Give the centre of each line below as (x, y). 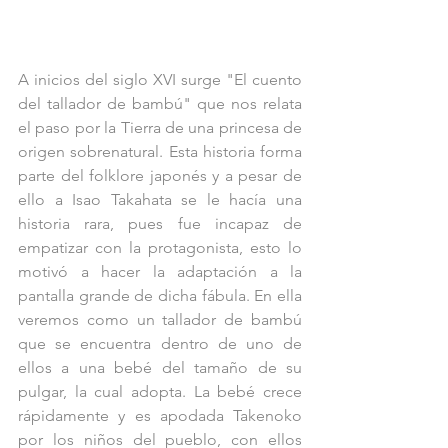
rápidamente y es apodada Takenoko (160, 416)
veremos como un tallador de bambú (160, 320)
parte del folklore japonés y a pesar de (160, 176)
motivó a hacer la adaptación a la (160, 272)
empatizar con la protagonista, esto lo (160, 248)
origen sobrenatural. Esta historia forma (160, 152)
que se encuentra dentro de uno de (160, 344)
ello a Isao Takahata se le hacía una (160, 200)
